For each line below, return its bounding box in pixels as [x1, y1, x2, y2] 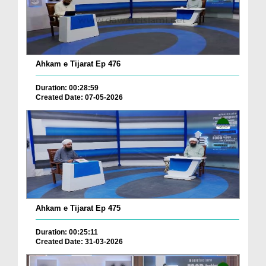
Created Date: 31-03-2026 [36, 237, 123, 246]
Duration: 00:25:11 [36, 227, 98, 236]
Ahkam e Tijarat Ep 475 [36, 203, 121, 213]
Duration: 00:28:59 [36, 83, 99, 92]
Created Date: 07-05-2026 [36, 93, 123, 102]
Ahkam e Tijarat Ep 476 [36, 59, 121, 68]
